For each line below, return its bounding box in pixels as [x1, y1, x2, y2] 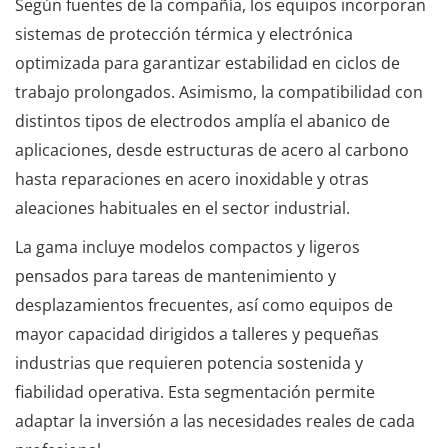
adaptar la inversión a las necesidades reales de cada [15, 409, 415, 432]
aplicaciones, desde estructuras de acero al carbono [15, 138, 409, 161]
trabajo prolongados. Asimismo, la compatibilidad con [15, 80, 423, 103]
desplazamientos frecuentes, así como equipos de [15, 293, 393, 316]
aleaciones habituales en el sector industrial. [15, 196, 350, 219]
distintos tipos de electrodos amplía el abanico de [15, 109, 390, 132]
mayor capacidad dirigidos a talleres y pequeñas [15, 322, 379, 345]
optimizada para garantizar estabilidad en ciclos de [15, 51, 400, 74]
